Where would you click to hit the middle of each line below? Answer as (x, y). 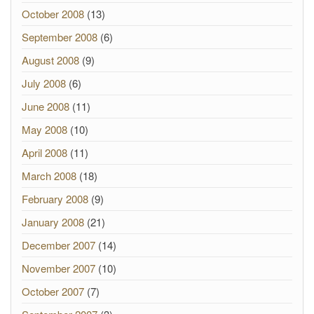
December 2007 (59, 245)
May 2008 (45, 129)
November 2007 (59, 268)
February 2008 (55, 199)
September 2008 (60, 37)
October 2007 (53, 291)
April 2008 (45, 152)
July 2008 (44, 83)
